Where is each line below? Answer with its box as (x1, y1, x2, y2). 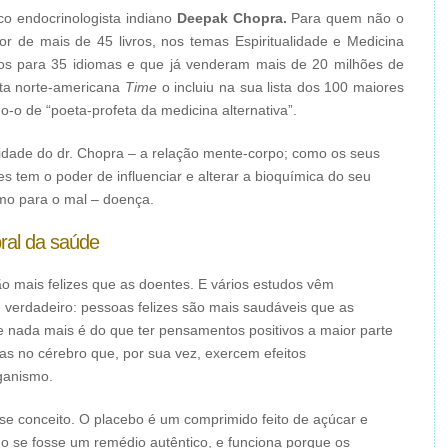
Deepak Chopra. (176, 10, 292, 26)
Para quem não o (291, 10, 405, 26)
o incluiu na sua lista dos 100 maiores (157, 79, 404, 95)
